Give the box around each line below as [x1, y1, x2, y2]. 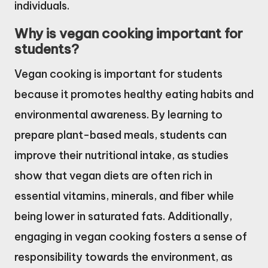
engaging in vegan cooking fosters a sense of [14, 229, 247, 243]
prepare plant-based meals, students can [14, 127, 227, 142]
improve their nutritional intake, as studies [14, 148, 229, 162]
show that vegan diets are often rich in [14, 168, 212, 182]
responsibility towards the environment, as [14, 249, 233, 264]
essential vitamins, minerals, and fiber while [14, 188, 234, 203]
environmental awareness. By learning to [14, 107, 223, 121]
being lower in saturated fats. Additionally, [14, 209, 232, 223]
